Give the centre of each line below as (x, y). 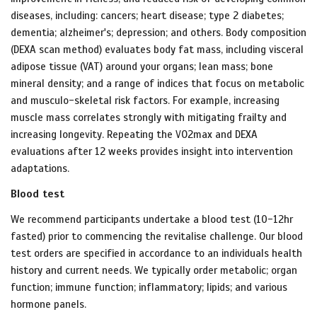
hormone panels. (48, 305)
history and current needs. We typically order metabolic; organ (154, 271)
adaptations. (40, 169)
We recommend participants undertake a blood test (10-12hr (152, 220)
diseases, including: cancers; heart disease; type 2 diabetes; (147, 16)
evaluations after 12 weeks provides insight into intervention (152, 152)
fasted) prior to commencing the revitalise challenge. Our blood (157, 237)
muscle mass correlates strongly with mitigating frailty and (149, 118)
